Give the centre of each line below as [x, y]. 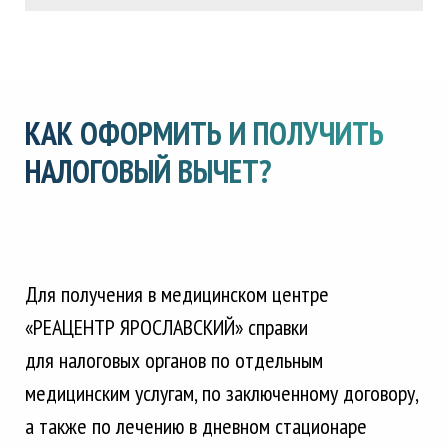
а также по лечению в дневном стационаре [196, 426]
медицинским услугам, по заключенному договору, [221, 393]
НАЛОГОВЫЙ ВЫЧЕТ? [148, 171]
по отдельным [267, 360]
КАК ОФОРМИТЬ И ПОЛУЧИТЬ [204, 133]
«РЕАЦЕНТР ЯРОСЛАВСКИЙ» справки [169, 327]
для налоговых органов [118, 360]
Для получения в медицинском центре [177, 294]
